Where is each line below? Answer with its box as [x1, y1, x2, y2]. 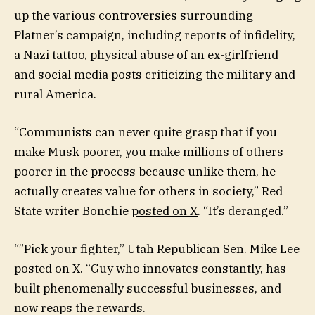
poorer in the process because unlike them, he [14, 163, 276, 179]
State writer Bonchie [14, 202, 131, 219]
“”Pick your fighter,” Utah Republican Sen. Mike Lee [14, 240, 300, 257]
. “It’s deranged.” [198, 202, 288, 219]
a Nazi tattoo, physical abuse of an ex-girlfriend [14, 46, 278, 63]
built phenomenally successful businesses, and [14, 280, 281, 296]
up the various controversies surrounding [14, 7, 253, 23]
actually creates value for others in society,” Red [14, 183, 283, 199]
